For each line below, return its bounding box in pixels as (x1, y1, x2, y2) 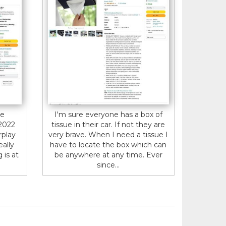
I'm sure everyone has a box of (54, 109, 162, 119)
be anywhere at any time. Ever (54, 150, 162, 159)
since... (97, 160, 120, 169)
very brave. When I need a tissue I (48, 130, 168, 139)
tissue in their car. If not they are (51, 120, 165, 129)
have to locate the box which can (50, 140, 167, 149)
